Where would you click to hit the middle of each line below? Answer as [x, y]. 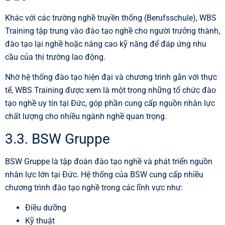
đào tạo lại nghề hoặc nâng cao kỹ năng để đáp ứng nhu [106, 44]
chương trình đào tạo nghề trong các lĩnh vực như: [94, 187]
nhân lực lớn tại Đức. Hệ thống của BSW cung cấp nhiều [104, 174]
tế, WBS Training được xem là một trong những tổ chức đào [110, 90]
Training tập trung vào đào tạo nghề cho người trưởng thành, [113, 31]
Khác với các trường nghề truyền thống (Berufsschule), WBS [111, 18]
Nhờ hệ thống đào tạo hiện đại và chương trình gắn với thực [111, 77]
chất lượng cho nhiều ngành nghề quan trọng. [86, 117]
